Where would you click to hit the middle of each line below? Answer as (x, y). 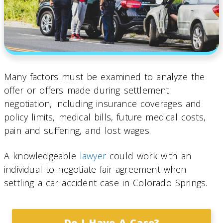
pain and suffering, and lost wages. (77, 131)
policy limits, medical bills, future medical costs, (105, 117)
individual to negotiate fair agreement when (95, 169)
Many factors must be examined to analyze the (105, 77)
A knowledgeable (42, 156)
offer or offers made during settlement (87, 90)
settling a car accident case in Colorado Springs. (106, 182)
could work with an (149, 156)
